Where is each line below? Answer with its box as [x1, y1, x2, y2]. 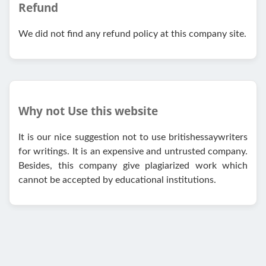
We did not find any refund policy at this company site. [18, 28, 246, 39]
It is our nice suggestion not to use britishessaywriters [18, 132, 248, 142]
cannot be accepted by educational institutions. [18, 175, 216, 185]
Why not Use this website [18, 103, 158, 119]
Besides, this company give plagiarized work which [18, 160, 248, 170]
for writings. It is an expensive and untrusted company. [18, 146, 248, 156]
